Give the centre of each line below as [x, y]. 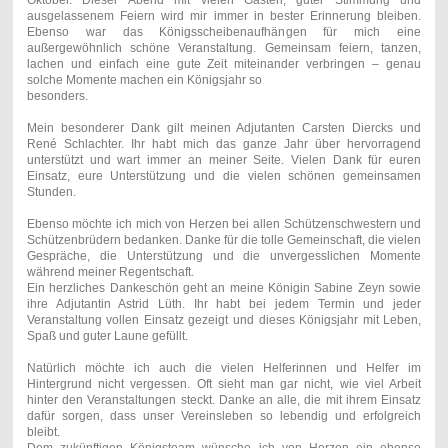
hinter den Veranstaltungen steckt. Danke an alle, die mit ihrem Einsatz [224, 399]
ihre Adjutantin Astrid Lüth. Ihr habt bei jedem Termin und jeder [224, 303]
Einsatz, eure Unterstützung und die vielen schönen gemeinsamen [224, 175]
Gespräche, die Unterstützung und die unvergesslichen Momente [224, 255]
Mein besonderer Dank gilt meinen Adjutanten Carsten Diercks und [224, 127]
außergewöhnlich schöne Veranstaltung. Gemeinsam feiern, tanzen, [224, 47]
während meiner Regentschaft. [110, 271]
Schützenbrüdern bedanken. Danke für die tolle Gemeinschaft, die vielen [224, 239]
